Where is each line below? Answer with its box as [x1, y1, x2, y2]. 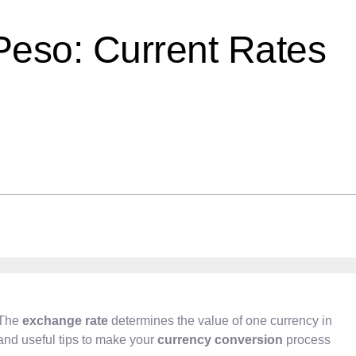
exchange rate [22, 314, 108, 327]
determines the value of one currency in [108, 314, 332, 327]
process [283, 333, 331, 346]
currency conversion [157, 333, 283, 346]
